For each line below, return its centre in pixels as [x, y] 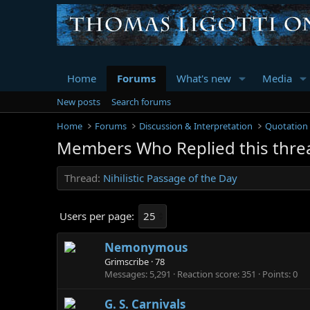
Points [275, 274]
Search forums [141, 102]
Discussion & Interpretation [196, 126]
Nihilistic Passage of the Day [170, 178]
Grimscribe [127, 262]
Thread [81, 178]
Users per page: [97, 216]
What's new [204, 78]
